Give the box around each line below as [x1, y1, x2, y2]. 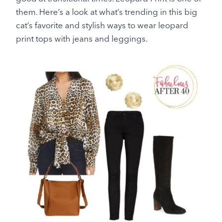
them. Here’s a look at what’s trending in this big [16, 7, 197, 17]
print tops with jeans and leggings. [16, 34, 148, 44]
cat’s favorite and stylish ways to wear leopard [16, 20, 188, 31]
